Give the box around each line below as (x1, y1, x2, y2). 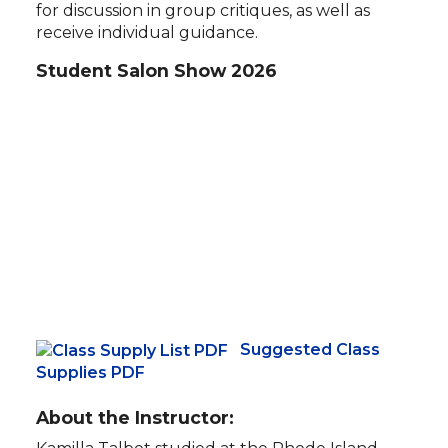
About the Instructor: (36, 407, 234, 429)
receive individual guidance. (36, 22, 262, 42)
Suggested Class (240, 340, 380, 360)
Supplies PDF (36, 363, 145, 383)
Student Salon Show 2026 (36, 59, 277, 81)
